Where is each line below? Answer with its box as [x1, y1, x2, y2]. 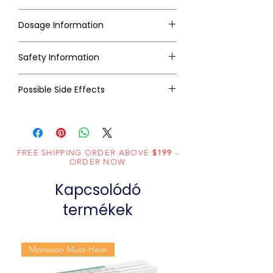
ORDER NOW [69, 157, 126, 167]
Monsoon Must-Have [29, 244, 107, 255]
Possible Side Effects [18, 83, 105, 96]
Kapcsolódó [54, 180, 141, 200]
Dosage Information [18, 19, 104, 32]
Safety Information [18, 51, 99, 64]
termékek [62, 200, 133, 221]
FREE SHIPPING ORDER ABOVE [16, 148, 152, 158]
